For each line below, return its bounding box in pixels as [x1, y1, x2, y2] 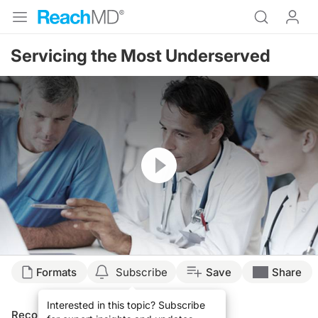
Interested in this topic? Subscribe [46, 299, 205, 312]
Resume [141, 148, 178, 160]
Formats [36, 265, 77, 279]
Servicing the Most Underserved [11, 45, 270, 66]
